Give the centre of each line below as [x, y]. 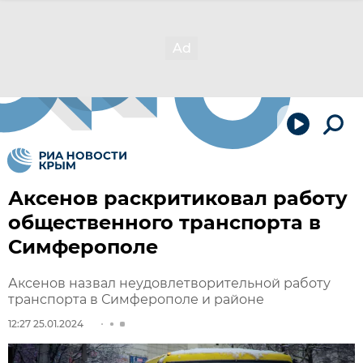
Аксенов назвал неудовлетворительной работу [169, 283]
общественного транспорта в [164, 222]
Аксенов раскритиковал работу [178, 198]
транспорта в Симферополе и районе [136, 299]
